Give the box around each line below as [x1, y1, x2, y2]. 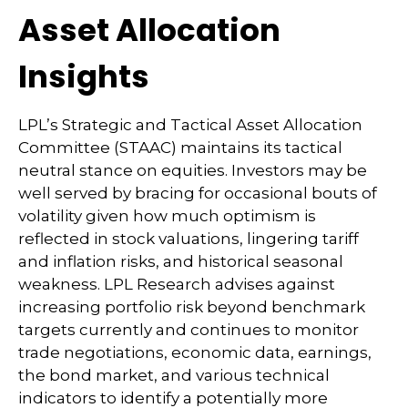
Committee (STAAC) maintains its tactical [18, 138, 342, 158]
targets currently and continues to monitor [18, 321, 359, 340]
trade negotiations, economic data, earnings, [18, 343, 372, 362]
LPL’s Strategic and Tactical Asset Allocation [18, 116, 362, 135]
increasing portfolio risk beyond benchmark [18, 298, 365, 317]
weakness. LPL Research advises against [18, 275, 335, 294]
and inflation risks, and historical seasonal [18, 252, 343, 271]
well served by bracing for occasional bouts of [18, 184, 377, 203]
